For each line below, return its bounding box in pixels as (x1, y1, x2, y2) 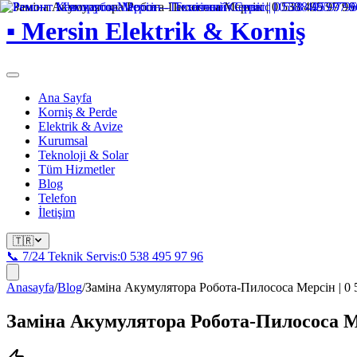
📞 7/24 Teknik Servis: (6, 249, 120, 263)
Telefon (38, 190, 76, 205)
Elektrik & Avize (38, 119, 123, 133)
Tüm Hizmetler (38, 162, 115, 176)
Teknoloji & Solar (38, 147, 128, 162)
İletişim (38, 205, 75, 219)
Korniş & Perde (38, 104, 117, 119)
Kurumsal (38, 133, 88, 147)
